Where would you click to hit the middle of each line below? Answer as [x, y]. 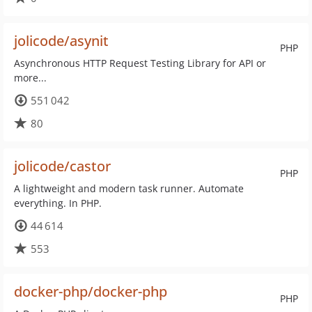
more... [30, 78]
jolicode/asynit [61, 41]
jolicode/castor [62, 166]
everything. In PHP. [58, 203]
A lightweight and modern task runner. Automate [129, 188]
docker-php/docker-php [91, 291]
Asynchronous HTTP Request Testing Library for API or [140, 63]
